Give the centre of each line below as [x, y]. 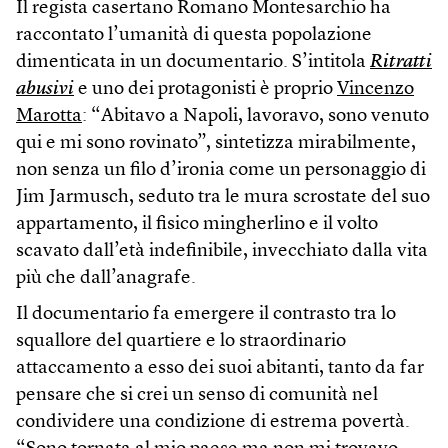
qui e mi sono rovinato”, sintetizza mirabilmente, [216, 144]
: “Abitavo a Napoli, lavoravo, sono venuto [255, 117]
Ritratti [401, 63]
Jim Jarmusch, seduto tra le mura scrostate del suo [223, 198]
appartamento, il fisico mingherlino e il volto [197, 225]
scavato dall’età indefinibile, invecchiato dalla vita [222, 252]
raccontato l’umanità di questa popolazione [194, 36]
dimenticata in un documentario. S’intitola [193, 63]
